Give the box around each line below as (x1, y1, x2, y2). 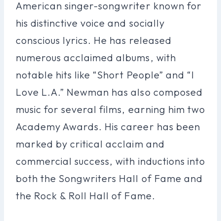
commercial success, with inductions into (16, 154, 205, 167)
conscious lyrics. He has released (16, 34, 172, 46)
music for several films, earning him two (16, 103, 205, 115)
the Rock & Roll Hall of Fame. (16, 189, 155, 202)
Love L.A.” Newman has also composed (16, 85, 203, 98)
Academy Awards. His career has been (16, 120, 200, 133)
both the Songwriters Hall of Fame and (16, 172, 203, 184)
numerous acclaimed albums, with (16, 51, 176, 64)
